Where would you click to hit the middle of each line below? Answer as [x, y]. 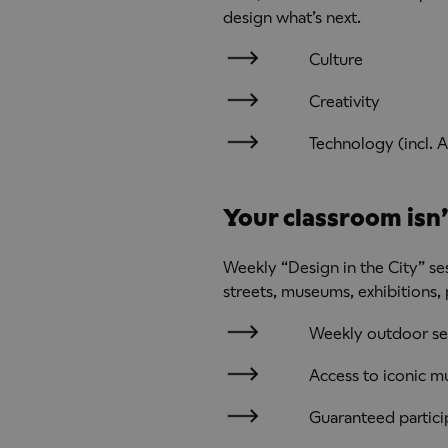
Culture [335, 60]
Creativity [344, 102]
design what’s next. [291, 18]
